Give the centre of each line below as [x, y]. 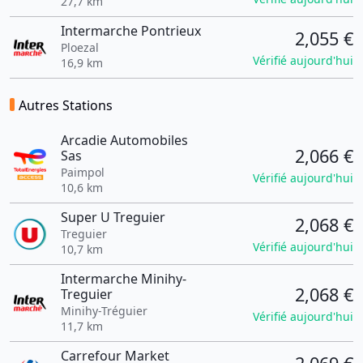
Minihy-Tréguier [104, 311]
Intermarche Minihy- [123, 279]
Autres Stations [66, 105]
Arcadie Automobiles [124, 140]
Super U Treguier [113, 217]
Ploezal [79, 47]
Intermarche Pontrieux [130, 31]
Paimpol [82, 172]
